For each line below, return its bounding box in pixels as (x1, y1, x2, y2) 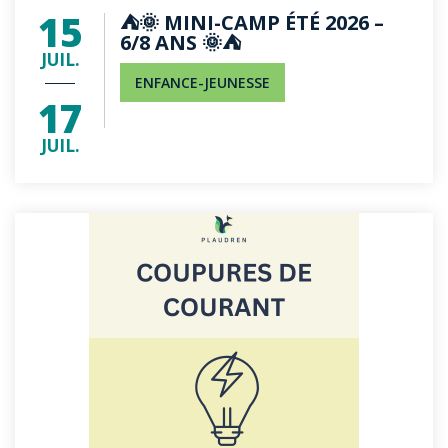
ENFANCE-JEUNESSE (135, 73, 270, 92)
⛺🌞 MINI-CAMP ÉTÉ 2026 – (120, 9, 384, 36)
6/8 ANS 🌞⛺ (120, 29, 241, 56)
